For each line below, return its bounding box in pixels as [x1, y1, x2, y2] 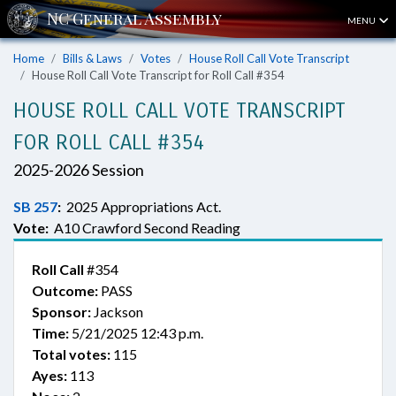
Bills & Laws [63, 51, 122, 65]
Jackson [91, 303, 143, 320]
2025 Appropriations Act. [61, 198, 221, 215]
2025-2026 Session [13, 160, 144, 179]
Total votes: [32, 346, 110, 362]
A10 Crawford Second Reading [49, 219, 240, 236]
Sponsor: [32, 303, 91, 320]
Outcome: [32, 282, 98, 299]
